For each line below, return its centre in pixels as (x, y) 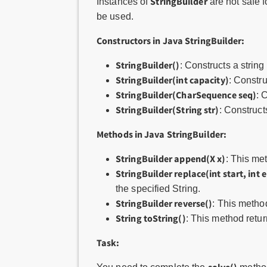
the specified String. (158, 189)
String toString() (151, 218)
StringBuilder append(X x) (171, 159)
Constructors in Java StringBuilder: (171, 41)
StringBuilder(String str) (167, 110)
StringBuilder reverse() (164, 203)
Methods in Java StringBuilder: (162, 134)
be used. (115, 16)
